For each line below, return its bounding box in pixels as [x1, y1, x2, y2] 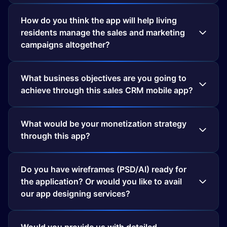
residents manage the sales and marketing [21, 27, 185, 38]
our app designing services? [21, 188, 132, 199]
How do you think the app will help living [21, 15, 177, 26]
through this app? [21, 131, 92, 141]
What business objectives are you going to [21, 73, 186, 84]
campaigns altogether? [21, 40, 110, 50]
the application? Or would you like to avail [21, 176, 182, 187]
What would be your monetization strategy [21, 119, 186, 129]
